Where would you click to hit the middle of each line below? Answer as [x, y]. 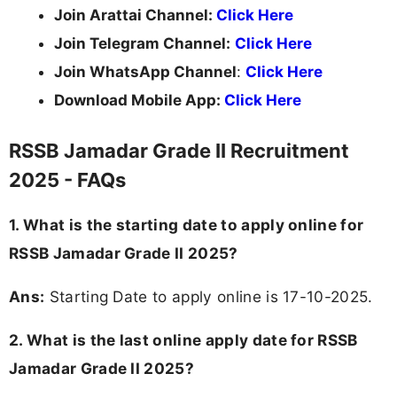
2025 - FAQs [67, 180]
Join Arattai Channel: [135, 15]
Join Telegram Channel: [142, 43]
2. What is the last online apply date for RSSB [183, 339]
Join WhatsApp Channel [145, 71]
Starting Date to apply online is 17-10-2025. [209, 296]
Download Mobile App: [139, 100]
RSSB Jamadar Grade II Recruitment [179, 151]
